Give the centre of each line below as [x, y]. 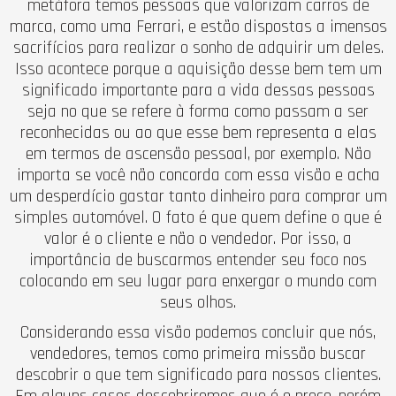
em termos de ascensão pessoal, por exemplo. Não [198, 153]
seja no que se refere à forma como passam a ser [198, 111]
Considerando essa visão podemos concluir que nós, [198, 332]
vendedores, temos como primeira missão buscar [198, 353]
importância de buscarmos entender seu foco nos [198, 259]
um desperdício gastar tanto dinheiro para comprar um [198, 196]
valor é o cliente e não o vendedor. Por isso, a [198, 238]
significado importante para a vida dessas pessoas [198, 90]
